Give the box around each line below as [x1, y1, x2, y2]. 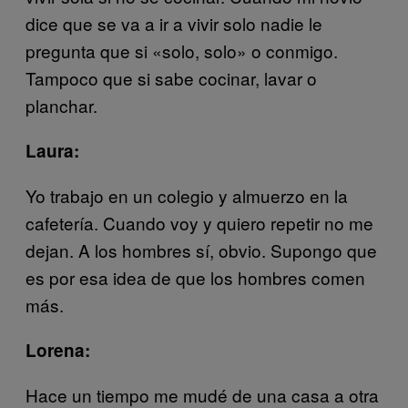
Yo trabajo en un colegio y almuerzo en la [25, 182, 348, 208]
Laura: [25, 138, 79, 163]
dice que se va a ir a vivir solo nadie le [25, 10, 322, 36]
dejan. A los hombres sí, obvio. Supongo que [25, 237, 377, 262]
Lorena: [25, 337, 90, 362]
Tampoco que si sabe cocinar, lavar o [25, 65, 317, 90]
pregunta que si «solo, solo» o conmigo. [25, 37, 338, 63]
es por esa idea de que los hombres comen [25, 264, 365, 290]
